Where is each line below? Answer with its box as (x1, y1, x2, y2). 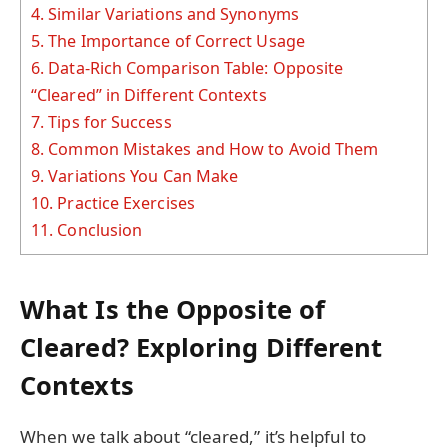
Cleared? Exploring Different (20, 329, 383, 364)
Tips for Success (44, 111, 172, 134)
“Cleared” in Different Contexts (31, 84, 267, 107)
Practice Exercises (53, 192, 195, 215)
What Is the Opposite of (20, 291, 325, 326)
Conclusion (53, 219, 143, 242)
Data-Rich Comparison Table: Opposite (44, 57, 344, 80)
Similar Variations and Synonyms (44, 3, 299, 26)
